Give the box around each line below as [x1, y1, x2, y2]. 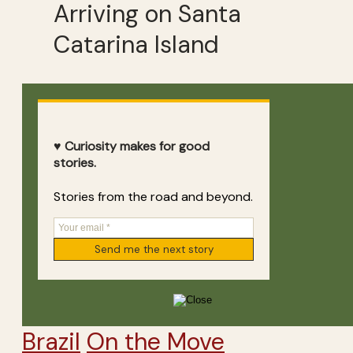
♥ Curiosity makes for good [54, 138, 210, 155]
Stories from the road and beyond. [54, 188, 253, 205]
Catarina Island [54, 28, 219, 60]
